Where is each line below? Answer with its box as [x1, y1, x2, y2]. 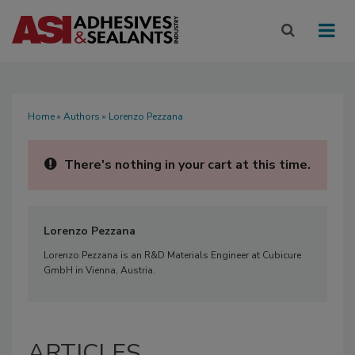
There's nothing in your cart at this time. [64, 156, 311, 174]
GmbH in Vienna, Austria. [44, 264, 155, 277]
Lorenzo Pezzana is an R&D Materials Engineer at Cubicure [44, 249, 301, 262]
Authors [63, 110, 100, 124]
